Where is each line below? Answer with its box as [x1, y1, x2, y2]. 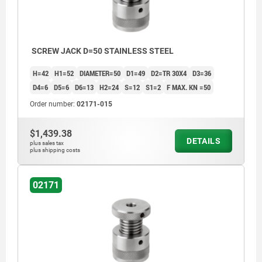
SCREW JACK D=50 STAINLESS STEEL [30, 46, 174, 56]
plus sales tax [30, 139, 64, 146]
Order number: [30, 99, 77, 108]
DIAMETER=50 [80, 67, 120, 78]
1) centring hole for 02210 [30, 216, 137, 227]
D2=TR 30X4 [151, 67, 187, 78]
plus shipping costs [30, 146, 80, 153]
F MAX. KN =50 [167, 81, 211, 92]
